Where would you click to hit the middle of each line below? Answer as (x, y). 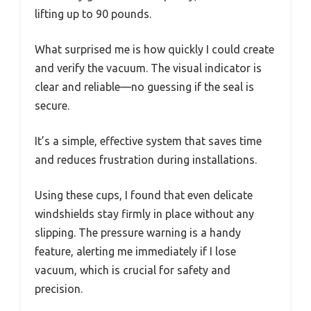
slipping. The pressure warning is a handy (138, 232)
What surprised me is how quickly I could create (154, 49)
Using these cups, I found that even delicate (144, 195)
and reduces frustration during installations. (146, 159)
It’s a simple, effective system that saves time (148, 141)
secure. (52, 105)
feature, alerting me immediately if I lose (135, 251)
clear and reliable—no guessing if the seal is (144, 86)
